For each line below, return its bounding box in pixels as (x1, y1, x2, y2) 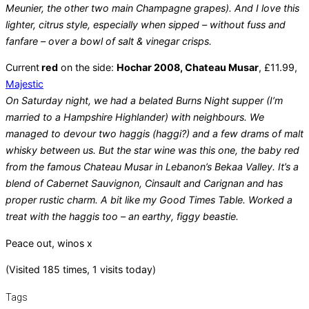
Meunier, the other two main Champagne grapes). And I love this (6, 2, 299, 14)
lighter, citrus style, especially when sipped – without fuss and (6, 19, 286, 31)
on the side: (58, 61, 117, 74)
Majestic (6, 78, 43, 90)
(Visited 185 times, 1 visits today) (6, 263, 156, 275)
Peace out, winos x (6, 237, 92, 249)
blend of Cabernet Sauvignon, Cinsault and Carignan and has (6, 177, 283, 190)
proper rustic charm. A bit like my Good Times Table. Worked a (6, 194, 292, 206)
